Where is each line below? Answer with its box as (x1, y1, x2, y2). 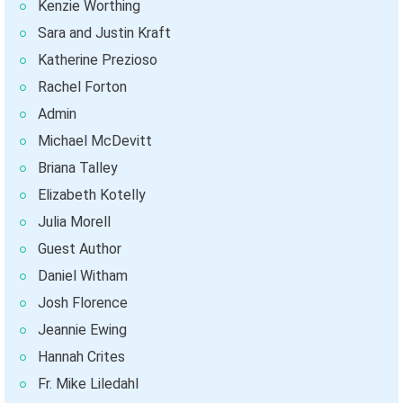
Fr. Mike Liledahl (38, 375, 139, 393)
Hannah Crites (38, 348, 125, 366)
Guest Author (38, 240, 121, 258)
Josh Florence (38, 294, 128, 312)
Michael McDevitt (38, 132, 152, 150)
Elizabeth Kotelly (38, 186, 146, 204)
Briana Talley (38, 159, 118, 177)
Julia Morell (38, 213, 111, 231)
